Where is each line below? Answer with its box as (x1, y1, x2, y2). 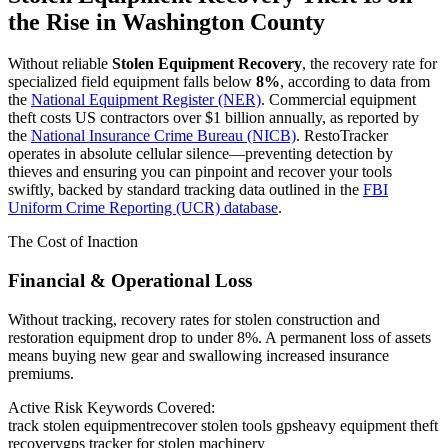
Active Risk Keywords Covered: (8, 398, 215, 416)
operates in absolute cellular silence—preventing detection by (8, 145, 393, 163)
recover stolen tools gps (150, 416, 298, 434)
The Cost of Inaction (8, 233, 138, 251)
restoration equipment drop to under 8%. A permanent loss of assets (8, 328, 431, 346)
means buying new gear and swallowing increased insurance (8, 346, 389, 364)
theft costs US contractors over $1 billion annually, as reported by (8, 109, 419, 127)
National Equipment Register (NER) (31, 91, 261, 109)
